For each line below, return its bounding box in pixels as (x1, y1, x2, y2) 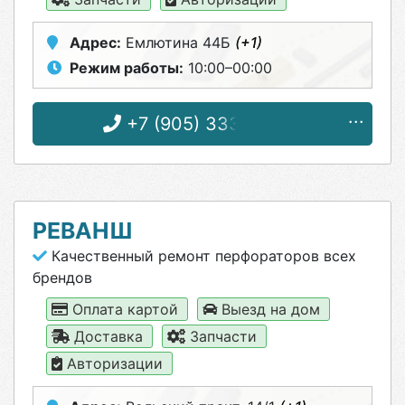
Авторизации (62, 354, 167, 372)
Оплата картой (68, 300, 183, 318)
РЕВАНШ (33, 217, 133, 244)
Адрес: (70, 33, 121, 52)
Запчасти (185, 327, 261, 345)
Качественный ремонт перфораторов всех (47, 247, 356, 265)
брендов (33, 268, 92, 287)
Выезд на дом (217, 300, 325, 318)
